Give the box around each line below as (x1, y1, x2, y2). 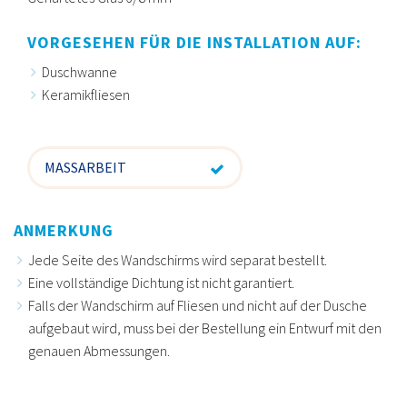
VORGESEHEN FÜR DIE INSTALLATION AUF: (27, 31, 362, 53)
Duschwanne (42, 62, 117, 81)
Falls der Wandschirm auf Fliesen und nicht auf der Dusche (28, 296, 367, 315)
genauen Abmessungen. (28, 342, 170, 361)
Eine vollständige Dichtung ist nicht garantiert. (28, 273, 297, 293)
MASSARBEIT (45, 157, 127, 176)
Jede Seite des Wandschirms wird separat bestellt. (28, 251, 327, 270)
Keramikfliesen (42, 84, 130, 104)
